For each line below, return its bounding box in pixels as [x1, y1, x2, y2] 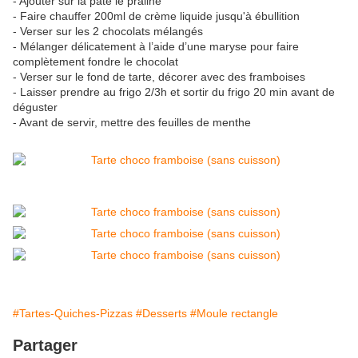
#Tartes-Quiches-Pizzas [13, 307, 133, 320]
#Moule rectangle [190, 307, 278, 320]
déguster [13, 101, 58, 114]
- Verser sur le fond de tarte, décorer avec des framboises [13, 70, 305, 84]
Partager [13, 336, 78, 355]
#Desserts [136, 307, 187, 320]
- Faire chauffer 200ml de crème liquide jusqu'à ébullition [13, 10, 300, 23]
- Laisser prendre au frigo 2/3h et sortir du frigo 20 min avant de [13, 86, 335, 99]
